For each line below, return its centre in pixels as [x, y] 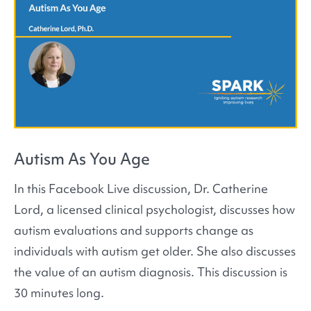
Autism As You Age [82, 159]
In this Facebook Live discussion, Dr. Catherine [141, 188]
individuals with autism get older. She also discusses [155, 251]
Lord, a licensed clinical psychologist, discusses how [154, 209]
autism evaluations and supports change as [134, 230]
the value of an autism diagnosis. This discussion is [151, 271]
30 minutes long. [59, 292]
